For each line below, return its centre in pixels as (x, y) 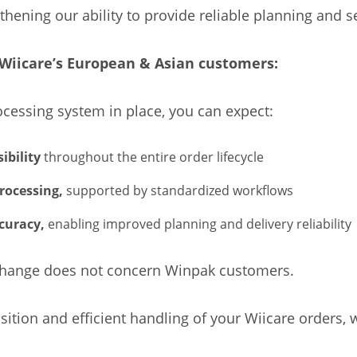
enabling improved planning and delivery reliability (200, 224)
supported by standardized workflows (180, 190)
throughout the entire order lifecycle (154, 157)
